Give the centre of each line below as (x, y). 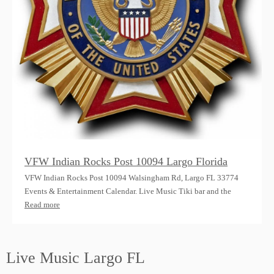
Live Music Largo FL (76, 258)
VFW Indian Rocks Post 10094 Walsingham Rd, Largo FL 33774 (131, 178)
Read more (42, 205)
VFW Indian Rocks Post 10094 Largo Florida (126, 162)
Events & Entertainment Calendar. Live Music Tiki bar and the (128, 191)
